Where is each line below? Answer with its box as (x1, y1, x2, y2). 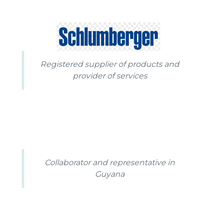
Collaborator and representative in (45, 157, 175, 167)
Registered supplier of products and (40, 59, 179, 69)
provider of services (72, 71, 147, 80)
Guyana (95, 169, 124, 179)
